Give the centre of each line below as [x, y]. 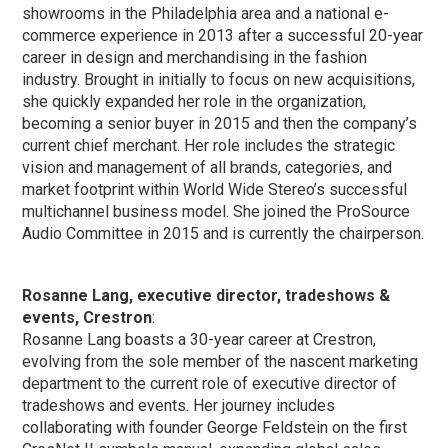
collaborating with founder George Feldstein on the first [215, 427]
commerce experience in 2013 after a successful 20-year [223, 35]
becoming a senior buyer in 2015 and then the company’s [220, 123]
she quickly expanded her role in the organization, [194, 101]
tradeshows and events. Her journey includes [179, 405]
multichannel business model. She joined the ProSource [216, 211]
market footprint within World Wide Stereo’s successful [215, 189]
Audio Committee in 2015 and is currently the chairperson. [223, 233]
